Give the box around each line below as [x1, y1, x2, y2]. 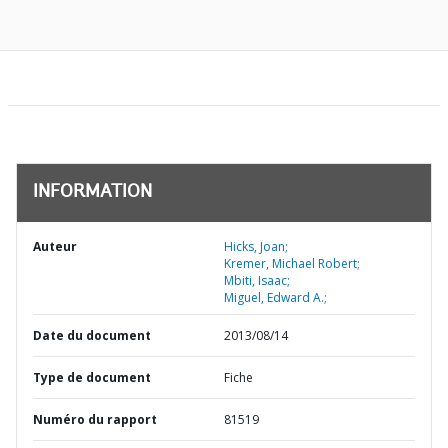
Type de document [33, 369, 151, 386]
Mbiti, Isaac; [224, 272, 290, 289]
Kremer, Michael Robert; [224, 255, 360, 272]
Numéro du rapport [33, 411, 157, 428]
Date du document [33, 327, 151, 344]
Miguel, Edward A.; [224, 289, 327, 306]
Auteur [33, 238, 77, 255]
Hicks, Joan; [224, 238, 288, 255]
